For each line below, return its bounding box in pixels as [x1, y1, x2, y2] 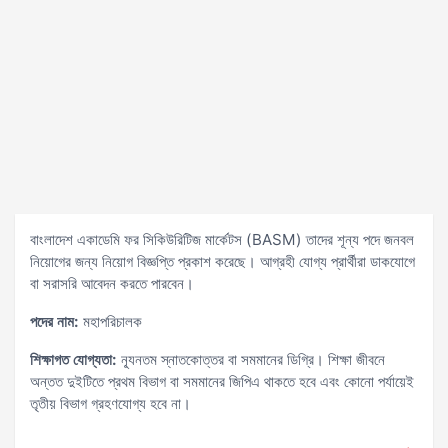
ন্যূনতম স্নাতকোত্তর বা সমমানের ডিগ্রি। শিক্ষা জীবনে [117, 350, 385, 369]
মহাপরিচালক [79, 312, 142, 331]
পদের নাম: [30, 312, 79, 331]
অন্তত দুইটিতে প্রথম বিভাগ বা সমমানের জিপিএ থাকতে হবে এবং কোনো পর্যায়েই [30, 372, 414, 391]
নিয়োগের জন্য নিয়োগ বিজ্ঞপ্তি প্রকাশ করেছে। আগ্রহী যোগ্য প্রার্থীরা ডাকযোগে [30, 252, 415, 271]
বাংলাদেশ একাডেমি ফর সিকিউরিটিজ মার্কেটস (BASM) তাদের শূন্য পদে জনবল [30, 230, 414, 249]
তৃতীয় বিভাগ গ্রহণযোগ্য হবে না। [30, 394, 191, 413]
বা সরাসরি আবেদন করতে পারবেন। [30, 274, 194, 293]
